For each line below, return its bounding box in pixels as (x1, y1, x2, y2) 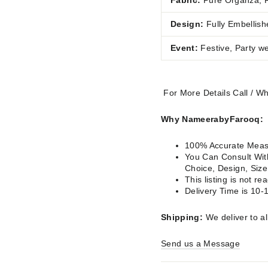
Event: (170, 43, 199, 53)
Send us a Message (161, 239, 240, 249)
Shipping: (161, 212, 203, 223)
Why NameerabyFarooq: (161, 114, 263, 124)
